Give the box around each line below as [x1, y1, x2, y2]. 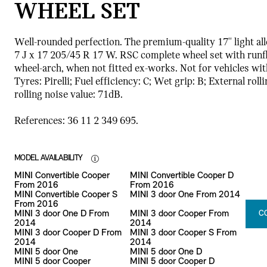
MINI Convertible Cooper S [14, 190, 117, 200]
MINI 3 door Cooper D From [14, 228, 122, 238]
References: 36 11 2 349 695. [14, 115, 138, 127]
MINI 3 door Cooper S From [129, 228, 237, 238]
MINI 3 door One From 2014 [129, 190, 240, 200]
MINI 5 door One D [129, 247, 202, 257]
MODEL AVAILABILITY [14, 153, 85, 163]
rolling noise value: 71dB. [14, 89, 123, 101]
